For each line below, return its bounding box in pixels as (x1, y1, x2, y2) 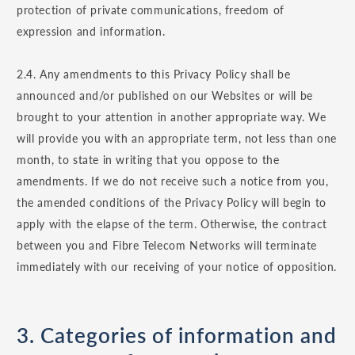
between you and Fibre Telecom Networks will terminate (17, 239, 317, 253)
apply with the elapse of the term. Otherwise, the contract (17, 217, 327, 231)
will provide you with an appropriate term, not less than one (17, 132, 338, 146)
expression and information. (17, 25, 166, 39)
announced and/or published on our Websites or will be (17, 89, 313, 103)
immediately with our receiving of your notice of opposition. (17, 260, 338, 274)
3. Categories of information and (17, 323, 337, 349)
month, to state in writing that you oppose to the (17, 153, 280, 167)
